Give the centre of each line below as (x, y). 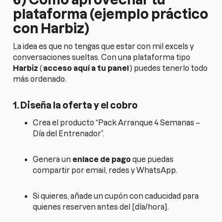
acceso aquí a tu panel (86, 68)
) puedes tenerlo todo (169, 68)
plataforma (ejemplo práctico (111, 14)
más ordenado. (40, 79)
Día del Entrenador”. (69, 134)
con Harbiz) (51, 28)
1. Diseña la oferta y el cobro (76, 105)
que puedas (152, 160)
